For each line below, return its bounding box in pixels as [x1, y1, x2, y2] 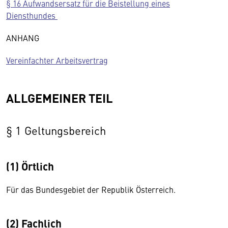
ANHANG [6, 32, 43, 43]
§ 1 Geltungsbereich [6, 122, 106, 138]
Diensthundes [6, 10, 58, 21]
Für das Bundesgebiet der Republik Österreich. [6, 184, 176, 195]
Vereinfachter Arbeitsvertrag [6, 54, 108, 66]
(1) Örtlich [6, 158, 54, 174]
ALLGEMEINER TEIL [6, 89, 113, 106]
